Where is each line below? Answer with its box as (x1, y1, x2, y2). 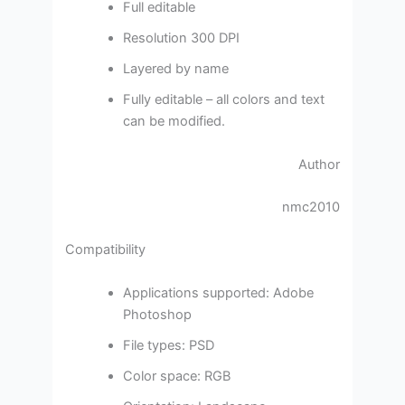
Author (297, 155, 340, 173)
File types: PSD (123, 336, 215, 353)
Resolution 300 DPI (123, 30, 240, 47)
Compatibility (65, 241, 146, 259)
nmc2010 (278, 198, 340, 215)
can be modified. (123, 113, 226, 130)
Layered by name (123, 61, 230, 78)
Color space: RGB (123, 367, 231, 384)
